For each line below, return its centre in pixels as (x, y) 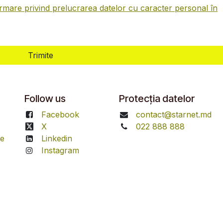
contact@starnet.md (173, 114)
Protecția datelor (157, 99)
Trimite (41, 55)
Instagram (60, 150)
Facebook (60, 114)
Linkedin (56, 138)
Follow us (45, 99)
